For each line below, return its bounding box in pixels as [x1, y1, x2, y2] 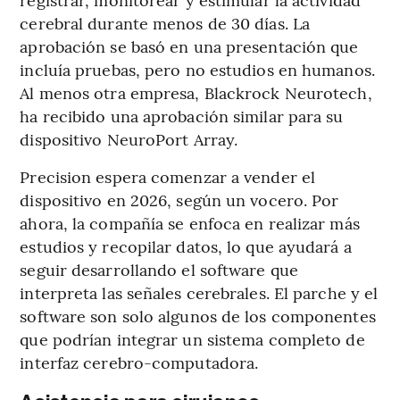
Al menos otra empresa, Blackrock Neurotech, [20, 80, 372, 104]
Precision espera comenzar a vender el [20, 164, 316, 187]
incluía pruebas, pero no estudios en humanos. [20, 57, 375, 80]
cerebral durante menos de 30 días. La [20, 11, 311, 34]
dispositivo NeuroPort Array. [20, 127, 238, 150]
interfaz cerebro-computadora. [20, 350, 259, 373]
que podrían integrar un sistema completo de [20, 327, 365, 350]
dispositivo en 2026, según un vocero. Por [20, 187, 339, 211]
